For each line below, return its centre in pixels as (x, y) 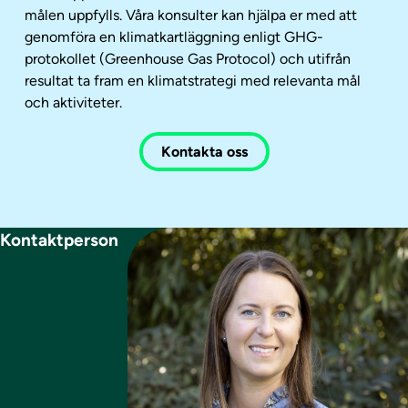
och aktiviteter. (73, 102)
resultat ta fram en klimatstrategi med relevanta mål (193, 81)
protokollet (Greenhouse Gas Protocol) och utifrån (188, 59)
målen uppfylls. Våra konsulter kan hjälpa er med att (191, 15)
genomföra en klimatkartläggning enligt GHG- (174, 37)
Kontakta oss (204, 152)
